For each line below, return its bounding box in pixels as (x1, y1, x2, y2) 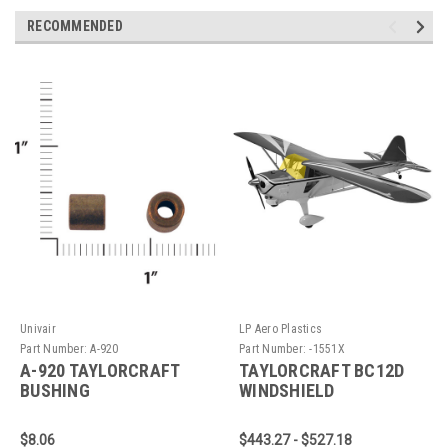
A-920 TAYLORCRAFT (20, 359, 180, 381)
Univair (20, 321, 56, 336)
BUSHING (20, 379, 90, 401)
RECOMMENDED (27, 17, 123, 34)
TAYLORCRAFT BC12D (239, 359, 405, 381)
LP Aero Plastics (239, 321, 322, 336)
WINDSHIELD (239, 379, 335, 401)
